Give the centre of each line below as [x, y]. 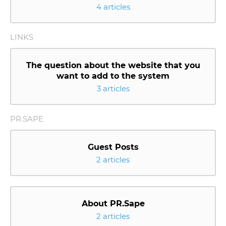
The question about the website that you [113, 65]
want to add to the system [113, 76]
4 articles [113, 7]
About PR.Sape [113, 204]
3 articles [113, 89]
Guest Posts [113, 147]
